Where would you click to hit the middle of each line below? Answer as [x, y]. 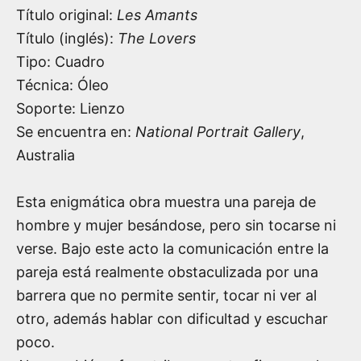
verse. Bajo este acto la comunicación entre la [172, 249]
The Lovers [157, 39]
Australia [46, 156]
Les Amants [157, 15]
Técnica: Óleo [62, 85]
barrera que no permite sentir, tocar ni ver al [166, 296]
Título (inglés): [67, 39]
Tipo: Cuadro [60, 62]
